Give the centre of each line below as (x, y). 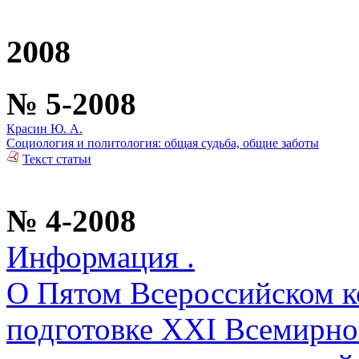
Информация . (101, 257)
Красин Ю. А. (44, 129)
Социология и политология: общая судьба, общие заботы (163, 143)
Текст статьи (57, 159)
